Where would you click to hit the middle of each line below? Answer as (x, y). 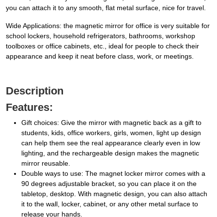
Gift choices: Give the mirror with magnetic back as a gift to (111, 123)
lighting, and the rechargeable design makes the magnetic (110, 153)
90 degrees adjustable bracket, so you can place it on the (109, 184)
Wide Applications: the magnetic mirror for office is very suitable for (108, 26)
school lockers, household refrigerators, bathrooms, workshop (101, 36)
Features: (29, 108)
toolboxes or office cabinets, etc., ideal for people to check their (102, 46)
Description (35, 91)
